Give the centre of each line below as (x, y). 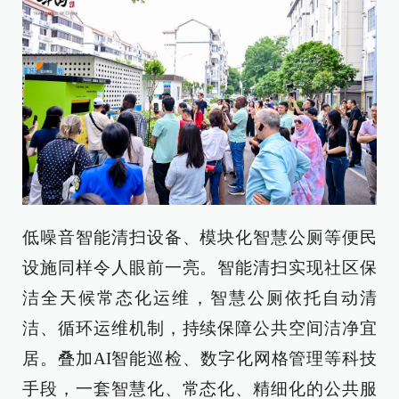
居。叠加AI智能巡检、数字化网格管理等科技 (199, 359)
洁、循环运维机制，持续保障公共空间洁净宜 (199, 329)
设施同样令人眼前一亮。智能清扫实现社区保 (199, 268)
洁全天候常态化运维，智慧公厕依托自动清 (199, 298)
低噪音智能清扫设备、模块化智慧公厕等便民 (199, 238)
